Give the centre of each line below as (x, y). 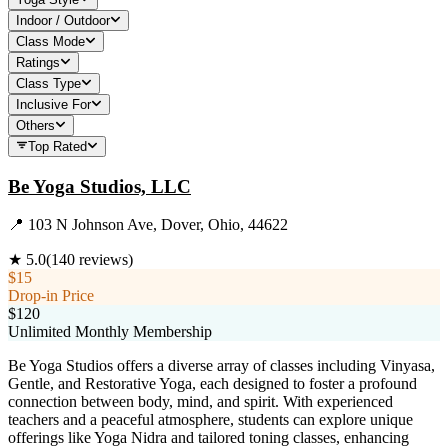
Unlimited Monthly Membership (110, 332)
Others (35, 125)
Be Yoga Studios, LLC (99, 186)
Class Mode (50, 41)
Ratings (38, 62)
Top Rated (57, 146)
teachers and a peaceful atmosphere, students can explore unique (210, 420)
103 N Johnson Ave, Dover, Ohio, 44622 (158, 225)
